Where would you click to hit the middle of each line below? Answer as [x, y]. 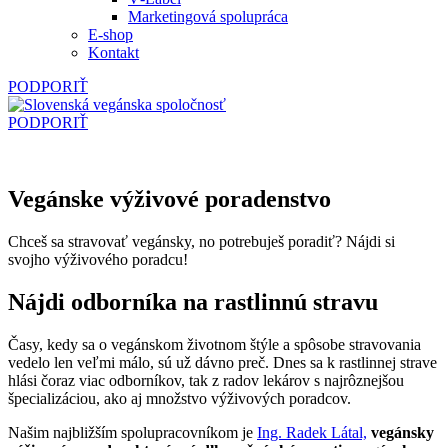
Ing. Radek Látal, [312, 432]
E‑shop [110, 34]
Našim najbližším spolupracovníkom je [132, 432]
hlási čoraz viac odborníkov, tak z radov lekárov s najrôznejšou [206, 380]
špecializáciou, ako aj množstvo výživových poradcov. [179, 398]
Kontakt [113, 52]
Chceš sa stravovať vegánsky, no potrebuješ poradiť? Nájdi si [201, 241]
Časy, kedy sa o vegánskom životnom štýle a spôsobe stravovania [214, 344]
